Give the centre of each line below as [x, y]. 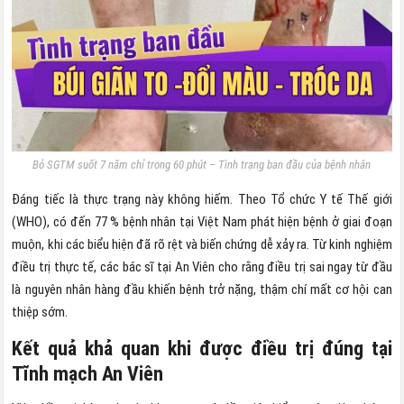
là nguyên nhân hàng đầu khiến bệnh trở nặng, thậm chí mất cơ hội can [202, 290]
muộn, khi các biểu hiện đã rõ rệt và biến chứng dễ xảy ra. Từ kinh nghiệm [202, 245]
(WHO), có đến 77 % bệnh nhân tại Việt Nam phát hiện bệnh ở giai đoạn [202, 222]
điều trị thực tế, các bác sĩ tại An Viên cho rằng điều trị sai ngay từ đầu [202, 267]
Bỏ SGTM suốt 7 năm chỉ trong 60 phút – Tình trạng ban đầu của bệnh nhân [202, 165]
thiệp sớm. [40, 312]
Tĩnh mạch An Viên [88, 374]
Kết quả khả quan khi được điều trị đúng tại [202, 349]
